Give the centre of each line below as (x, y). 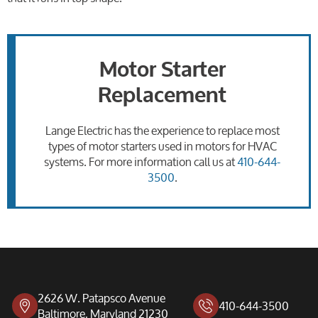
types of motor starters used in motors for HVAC (162, 146)
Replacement (162, 95)
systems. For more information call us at (141, 161)
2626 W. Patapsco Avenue (101, 298)
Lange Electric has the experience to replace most (162, 130)
